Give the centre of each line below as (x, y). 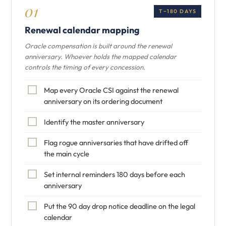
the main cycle (67, 154)
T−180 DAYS (178, 11)
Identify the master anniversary (94, 122)
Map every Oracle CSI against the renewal (111, 90)
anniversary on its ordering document (103, 101)
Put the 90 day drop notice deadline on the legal (120, 206)
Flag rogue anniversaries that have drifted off (116, 143)
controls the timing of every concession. (85, 67)
